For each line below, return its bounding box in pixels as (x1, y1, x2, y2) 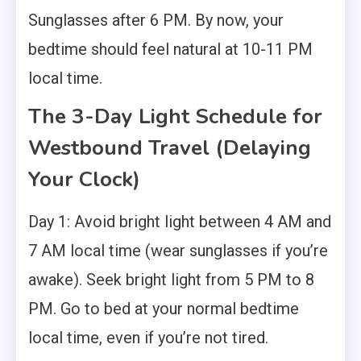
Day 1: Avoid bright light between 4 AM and (28, 211, 331, 231)
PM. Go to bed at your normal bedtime (28, 298, 299, 318)
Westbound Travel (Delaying (28, 133, 311, 162)
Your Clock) (28, 164, 140, 193)
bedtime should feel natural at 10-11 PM (28, 39, 313, 59)
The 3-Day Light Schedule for (28, 102, 322, 131)
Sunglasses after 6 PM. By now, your (28, 10, 284, 30)
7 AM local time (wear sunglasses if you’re (28, 240, 328, 260)
